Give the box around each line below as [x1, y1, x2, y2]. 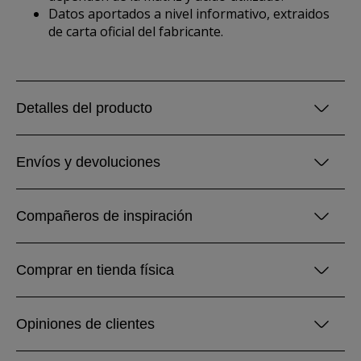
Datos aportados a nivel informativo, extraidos [48, 5, 330, 23]
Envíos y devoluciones [16, 154, 160, 170]
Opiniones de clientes [16, 316, 155, 332]
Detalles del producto [16, 100, 152, 116]
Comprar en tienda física [16, 262, 174, 278]
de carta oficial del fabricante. [48, 23, 223, 40]
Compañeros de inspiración [16, 208, 193, 224]
